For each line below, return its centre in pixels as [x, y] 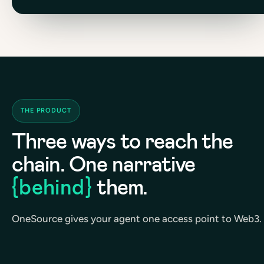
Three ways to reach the [123, 141]
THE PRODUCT [46, 110]
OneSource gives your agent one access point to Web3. [137, 218]
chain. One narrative [104, 164]
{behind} [52, 187]
